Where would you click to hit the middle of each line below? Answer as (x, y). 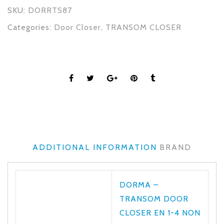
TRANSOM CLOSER (143, 27)
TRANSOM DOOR (154, 199)
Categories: (31, 27)
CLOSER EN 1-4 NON (160, 213)
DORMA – (139, 185)
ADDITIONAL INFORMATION (95, 147)
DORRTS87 (50, 10)
